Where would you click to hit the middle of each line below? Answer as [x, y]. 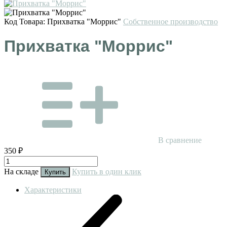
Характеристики [53, 190]
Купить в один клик [107, 171]
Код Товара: [26, 21]
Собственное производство [171, 21]
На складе [22, 171]
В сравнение [180, 140]
